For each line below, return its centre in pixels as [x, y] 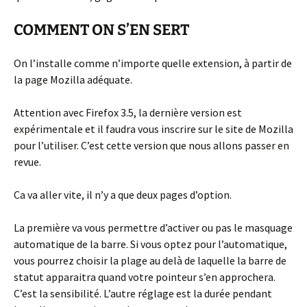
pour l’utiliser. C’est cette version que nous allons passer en [151, 146]
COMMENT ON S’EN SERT [101, 30]
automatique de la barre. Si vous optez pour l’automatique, [150, 244]
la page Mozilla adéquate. [73, 80]
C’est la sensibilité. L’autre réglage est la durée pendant [143, 294]
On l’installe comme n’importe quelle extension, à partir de [153, 63]
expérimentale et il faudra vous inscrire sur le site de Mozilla [153, 129]
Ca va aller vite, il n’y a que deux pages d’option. [123, 195]
